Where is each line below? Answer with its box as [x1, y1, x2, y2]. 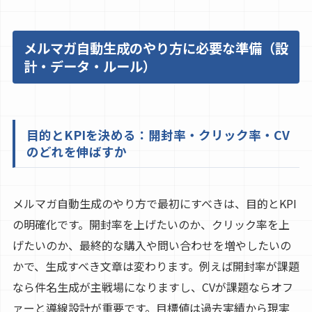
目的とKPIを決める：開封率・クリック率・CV [26, 126, 290, 144]
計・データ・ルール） [23, 56, 156, 76]
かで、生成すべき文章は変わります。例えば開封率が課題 [12, 257, 299, 274]
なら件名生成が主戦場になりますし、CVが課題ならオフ [12, 278, 293, 295]
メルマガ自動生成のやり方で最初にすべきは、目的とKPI [12, 194, 297, 212]
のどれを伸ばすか [26, 143, 127, 161]
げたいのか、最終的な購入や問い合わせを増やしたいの [12, 236, 291, 253]
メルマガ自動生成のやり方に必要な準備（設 [23, 38, 288, 58]
